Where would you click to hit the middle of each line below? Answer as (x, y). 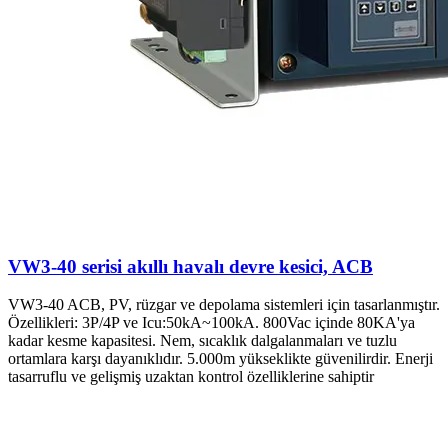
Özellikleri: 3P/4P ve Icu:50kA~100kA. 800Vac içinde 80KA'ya (211, 323)
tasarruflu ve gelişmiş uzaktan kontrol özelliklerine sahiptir (191, 377)
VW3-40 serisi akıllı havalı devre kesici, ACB (190, 266)
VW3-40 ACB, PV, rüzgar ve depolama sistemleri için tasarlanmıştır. (224, 305)
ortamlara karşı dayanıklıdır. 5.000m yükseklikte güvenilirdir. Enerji (220, 359)
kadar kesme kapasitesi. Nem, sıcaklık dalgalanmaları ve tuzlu (202, 341)
